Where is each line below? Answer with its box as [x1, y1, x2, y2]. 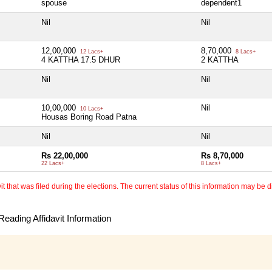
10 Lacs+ [78, 106, 103, 112]
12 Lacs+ [78, 49, 103, 55]
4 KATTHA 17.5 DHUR [41, 55, 120, 65]
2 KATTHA [201, 55, 239, 65]
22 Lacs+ [41, 160, 64, 167]
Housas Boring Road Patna [41, 112, 137, 122]
